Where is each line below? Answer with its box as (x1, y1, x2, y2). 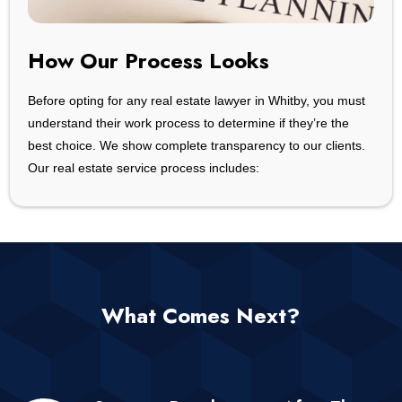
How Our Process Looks (28, 44, 270, 76)
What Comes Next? (101, 299, 301, 331)
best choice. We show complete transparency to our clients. (28, 137, 366, 153)
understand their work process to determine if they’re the (28, 115, 350, 130)
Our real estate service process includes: (28, 160, 260, 175)
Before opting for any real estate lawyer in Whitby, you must (28, 92, 366, 108)
